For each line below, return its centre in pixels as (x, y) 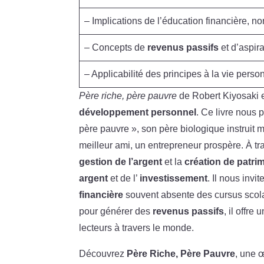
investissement (174, 178)
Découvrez (103, 253)
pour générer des (116, 211)
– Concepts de (116, 47)
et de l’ (124, 178)
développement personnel (138, 112)
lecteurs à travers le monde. (137, 227)
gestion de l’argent (121, 161)
